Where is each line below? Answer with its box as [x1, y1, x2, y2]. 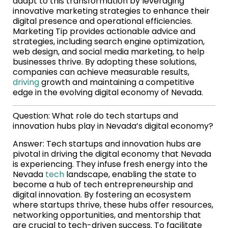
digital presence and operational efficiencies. [13, 15, 192, 27]
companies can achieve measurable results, [13, 66, 189, 78]
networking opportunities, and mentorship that [13, 209, 201, 221]
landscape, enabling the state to [64, 168, 196, 181]
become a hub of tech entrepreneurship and [13, 179, 193, 191]
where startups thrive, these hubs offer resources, [13, 199, 213, 211]
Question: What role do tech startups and [13, 110, 178, 122]
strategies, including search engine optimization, [13, 36, 205, 48]
